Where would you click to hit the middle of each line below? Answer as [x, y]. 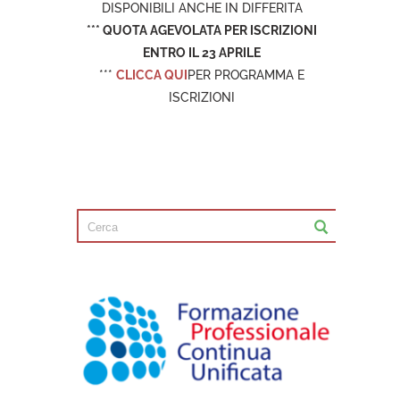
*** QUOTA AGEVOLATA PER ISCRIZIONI [202, 30]
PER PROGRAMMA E [246, 75]
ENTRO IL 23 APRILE [202, 53]
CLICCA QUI [152, 75]
